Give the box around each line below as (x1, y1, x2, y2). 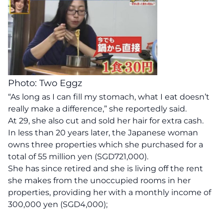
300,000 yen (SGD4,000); (8, 200, 108, 210)
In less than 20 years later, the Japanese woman (8, 128, 198, 138)
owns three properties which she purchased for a (8, 140, 203, 150)
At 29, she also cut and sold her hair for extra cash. (8, 116, 204, 126)
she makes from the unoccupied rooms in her (8, 176, 191, 186)
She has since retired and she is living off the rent (8, 164, 203, 174)
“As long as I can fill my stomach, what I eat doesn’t (8, 92, 210, 102)
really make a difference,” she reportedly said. (8, 104, 187, 114)
